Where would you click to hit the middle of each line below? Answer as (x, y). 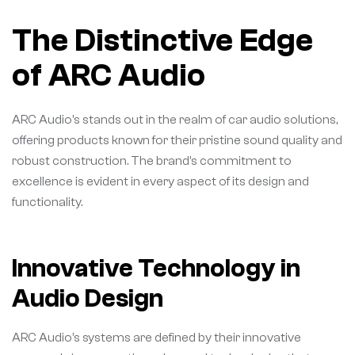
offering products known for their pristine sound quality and (177, 141)
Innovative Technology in (156, 269)
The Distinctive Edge (162, 40)
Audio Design (88, 299)
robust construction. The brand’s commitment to (152, 161)
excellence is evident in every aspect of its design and (160, 182)
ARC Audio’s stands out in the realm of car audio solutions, (175, 120)
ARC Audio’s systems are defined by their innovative (157, 338)
